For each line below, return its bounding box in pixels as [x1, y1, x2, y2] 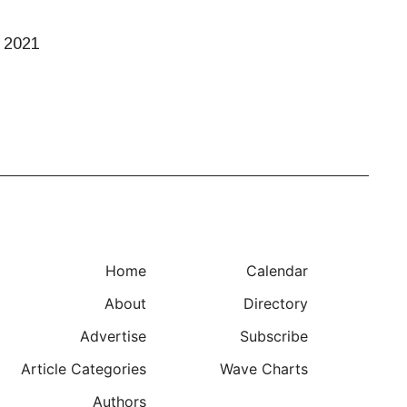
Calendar [245, 261, 308, 280]
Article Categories [20, 359, 146, 378]
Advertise [79, 326, 146, 345]
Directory [243, 293, 308, 313]
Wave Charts [219, 359, 308, 378]
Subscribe [239, 326, 308, 345]
